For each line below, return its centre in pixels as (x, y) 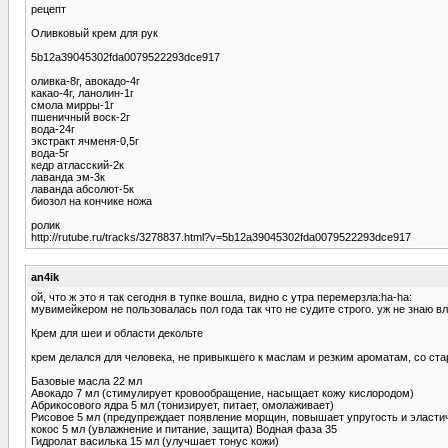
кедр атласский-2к (77, 164)
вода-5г (50, 152)
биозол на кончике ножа (91, 200)
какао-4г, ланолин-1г (82, 92)
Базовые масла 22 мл (86, 380)
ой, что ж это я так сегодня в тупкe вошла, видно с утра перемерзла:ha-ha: (221, 296)
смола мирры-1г (72, 104)
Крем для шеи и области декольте (117, 332)
